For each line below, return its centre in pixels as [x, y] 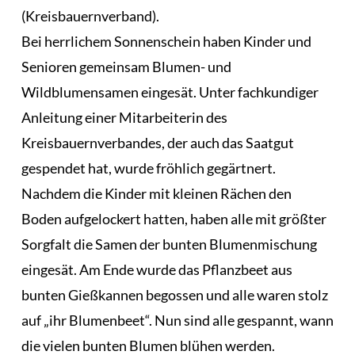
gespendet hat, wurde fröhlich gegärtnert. [148, 168]
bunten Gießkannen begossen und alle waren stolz [174, 294]
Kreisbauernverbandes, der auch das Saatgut [157, 142]
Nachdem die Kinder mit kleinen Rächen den [156, 193]
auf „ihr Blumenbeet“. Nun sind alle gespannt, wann [177, 320]
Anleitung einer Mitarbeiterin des [124, 117]
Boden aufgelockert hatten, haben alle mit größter [174, 218]
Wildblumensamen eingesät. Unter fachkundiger [170, 92]
